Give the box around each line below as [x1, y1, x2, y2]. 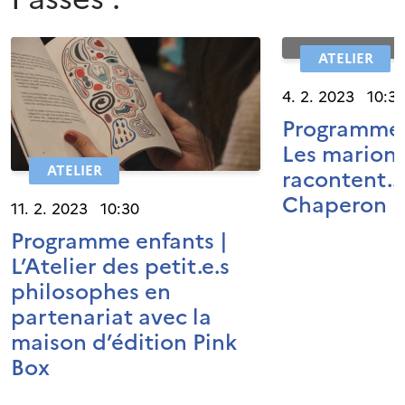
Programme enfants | [11, 225, 228, 259]
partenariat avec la [11, 301, 212, 334]
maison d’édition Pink [11, 326, 237, 360]
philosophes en [11, 276, 171, 309]
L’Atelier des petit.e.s [11, 250, 230, 284]
